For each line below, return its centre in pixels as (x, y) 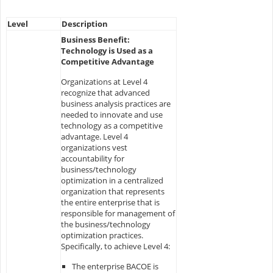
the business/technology (105, 224)
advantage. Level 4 (94, 136)
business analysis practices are (115, 103)
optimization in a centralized (112, 180)
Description (84, 23)
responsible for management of (118, 213)
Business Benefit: (95, 39)
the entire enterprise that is (110, 202)
